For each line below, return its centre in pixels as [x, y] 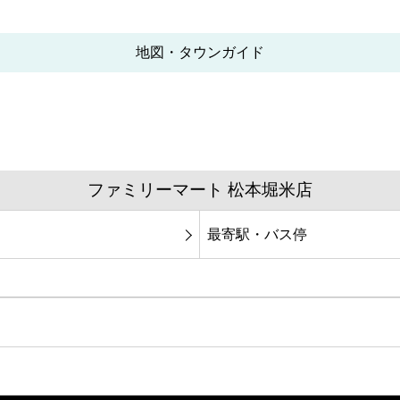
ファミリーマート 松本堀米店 [200, 190]
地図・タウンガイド [200, 53]
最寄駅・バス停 [257, 234]
